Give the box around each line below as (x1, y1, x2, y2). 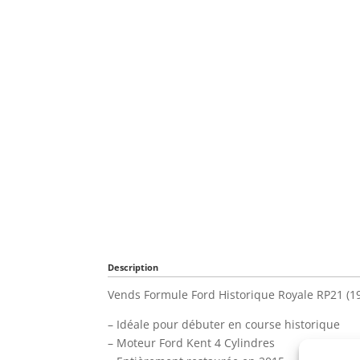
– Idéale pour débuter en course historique (108, 316, 341, 332)
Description (108, 260, 159, 273)
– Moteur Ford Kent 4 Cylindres (108, 334, 276, 350)
